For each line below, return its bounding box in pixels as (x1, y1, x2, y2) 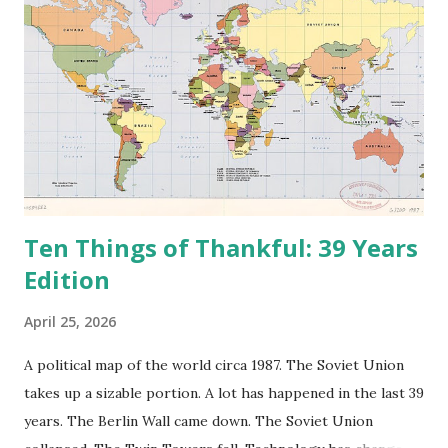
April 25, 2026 (24, 311, 116, 331)
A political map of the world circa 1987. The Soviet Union (24, 355, 404, 374)
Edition (24, 262, 110, 296)
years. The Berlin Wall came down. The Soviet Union (24, 411, 373, 430)
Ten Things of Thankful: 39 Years (24, 230, 418, 264)
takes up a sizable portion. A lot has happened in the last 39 (24, 383, 424, 402)
